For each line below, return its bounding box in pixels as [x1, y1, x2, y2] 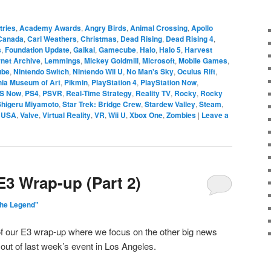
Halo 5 [159, 44, 181, 56]
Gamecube [99, 44, 136, 56]
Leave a [201, 109, 229, 121]
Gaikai [73, 44, 95, 56]
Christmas [80, 33, 117, 45]
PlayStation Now [140, 77, 197, 88]
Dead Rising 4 [166, 33, 214, 45]
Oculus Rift [177, 66, 215, 77]
